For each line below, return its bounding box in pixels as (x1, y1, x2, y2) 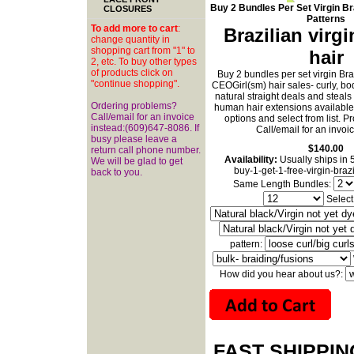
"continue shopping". (91, 78, 179, 90)
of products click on (91, 67, 173, 79)
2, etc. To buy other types (91, 56, 197, 68)
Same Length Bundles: (232, 179, 333, 190)
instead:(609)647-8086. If (91, 122, 199, 134)
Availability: (224, 154, 280, 166)
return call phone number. (91, 145, 201, 156)
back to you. (91, 167, 142, 179)
